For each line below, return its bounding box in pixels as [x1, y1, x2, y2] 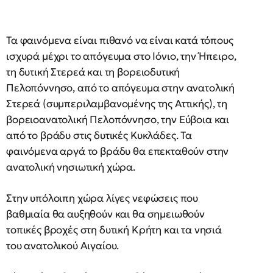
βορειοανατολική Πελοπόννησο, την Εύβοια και [6, 113, 230, 126]
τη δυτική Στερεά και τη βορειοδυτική [6, 65, 180, 79]
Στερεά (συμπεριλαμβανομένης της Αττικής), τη [6, 97, 227, 110]
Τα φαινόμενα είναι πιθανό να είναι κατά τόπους [6, 34, 233, 47]
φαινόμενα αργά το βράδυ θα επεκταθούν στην [6, 144, 229, 158]
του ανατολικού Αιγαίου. [6, 239, 119, 252]
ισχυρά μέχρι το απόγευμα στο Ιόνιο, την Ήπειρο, [6, 49, 236, 63]
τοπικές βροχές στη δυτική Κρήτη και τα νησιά [6, 223, 222, 236]
